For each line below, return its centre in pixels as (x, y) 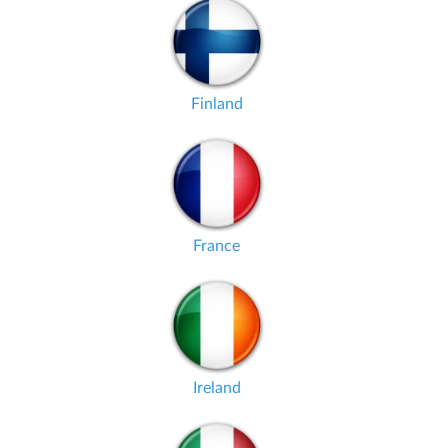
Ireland (216, 388)
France (216, 246)
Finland (216, 104)
